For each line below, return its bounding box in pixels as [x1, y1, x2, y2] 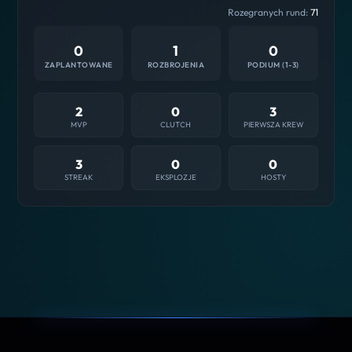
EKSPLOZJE [155, 171, 196, 181]
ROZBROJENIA [147, 59, 205, 69]
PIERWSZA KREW [243, 119, 303, 129]
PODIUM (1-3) [247, 59, 299, 69]
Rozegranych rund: [227, 5, 310, 18]
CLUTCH [160, 119, 192, 129]
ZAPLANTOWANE [44, 59, 113, 69]
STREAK [64, 171, 93, 181]
